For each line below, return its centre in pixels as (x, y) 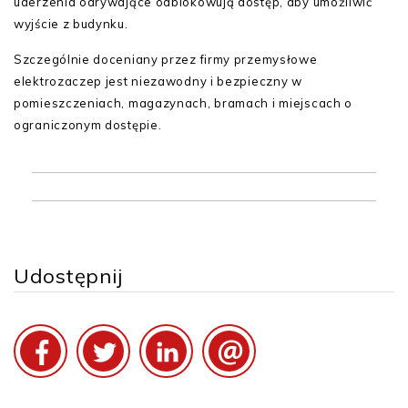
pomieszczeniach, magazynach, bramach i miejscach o (184, 103)
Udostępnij (69, 276)
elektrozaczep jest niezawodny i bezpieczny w (158, 81)
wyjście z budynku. (71, 24)
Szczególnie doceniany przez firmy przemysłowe (166, 59)
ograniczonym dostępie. (88, 125)
